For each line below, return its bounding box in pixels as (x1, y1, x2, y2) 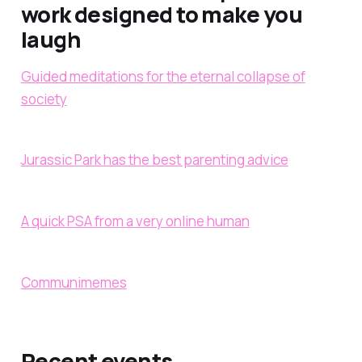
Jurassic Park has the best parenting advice (20, 150, 288, 170)
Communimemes (20, 272, 127, 292)
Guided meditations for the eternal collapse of (20, 66, 305, 86)
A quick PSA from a (20, 211, 136, 230)
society (20, 89, 67, 108)
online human (162, 211, 250, 230)
